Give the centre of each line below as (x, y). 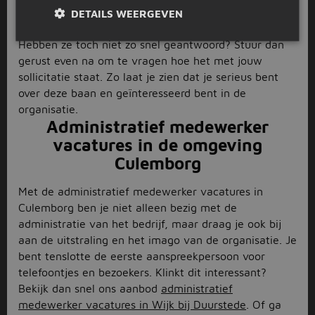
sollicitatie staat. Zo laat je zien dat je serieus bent (148, 77)
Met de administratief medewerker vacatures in (141, 191)
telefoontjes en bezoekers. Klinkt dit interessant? (142, 272)
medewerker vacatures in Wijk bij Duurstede (132, 304)
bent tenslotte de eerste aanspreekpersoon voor (142, 256)
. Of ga (264, 304)
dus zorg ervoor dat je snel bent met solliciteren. (142, 28)
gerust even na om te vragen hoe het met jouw (140, 60)
